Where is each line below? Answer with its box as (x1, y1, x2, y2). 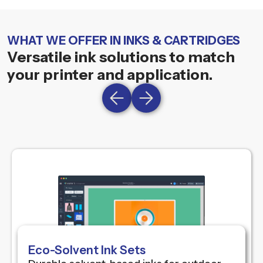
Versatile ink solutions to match (7, 48, 235, 66)
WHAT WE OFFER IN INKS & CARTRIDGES (7, 33, 240, 48)
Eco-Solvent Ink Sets (28, 242, 146, 257)
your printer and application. (7, 65, 213, 83)
